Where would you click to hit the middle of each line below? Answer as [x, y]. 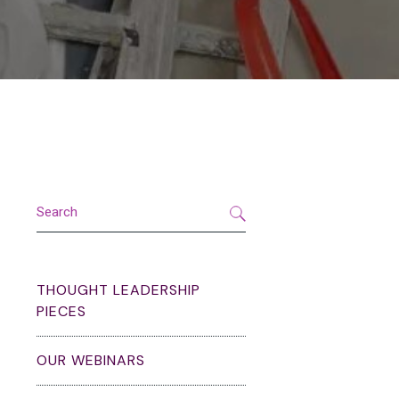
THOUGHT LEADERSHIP [118, 290]
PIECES [61, 312]
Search [56, 201]
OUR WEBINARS [91, 361]
